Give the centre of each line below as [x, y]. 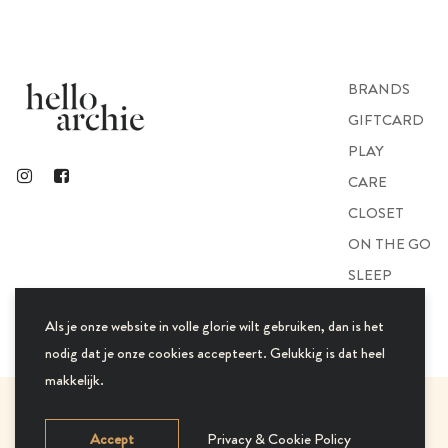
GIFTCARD [386, 119]
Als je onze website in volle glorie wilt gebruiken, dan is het [214, 326]
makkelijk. [74, 380]
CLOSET [376, 212]
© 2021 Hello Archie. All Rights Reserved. [146, 421]
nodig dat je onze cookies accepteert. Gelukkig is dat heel [215, 353]
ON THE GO [390, 243]
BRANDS [379, 88]
